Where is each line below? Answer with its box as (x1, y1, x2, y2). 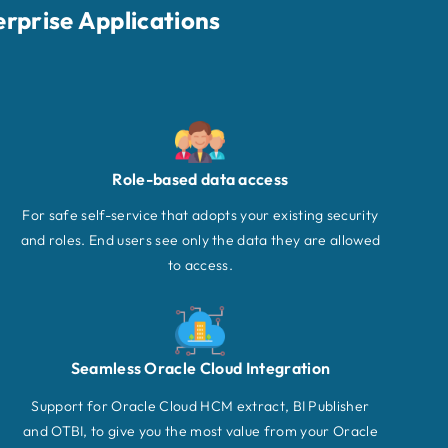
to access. (167, 256, 233, 275)
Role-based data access (112, 169, 289, 190)
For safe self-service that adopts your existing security (22, 206, 379, 225)
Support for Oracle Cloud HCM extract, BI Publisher (31, 397, 370, 416)
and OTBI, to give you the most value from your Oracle (22, 422, 378, 441)
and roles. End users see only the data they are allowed (20, 231, 381, 250)
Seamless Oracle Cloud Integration (70, 358, 331, 379)
